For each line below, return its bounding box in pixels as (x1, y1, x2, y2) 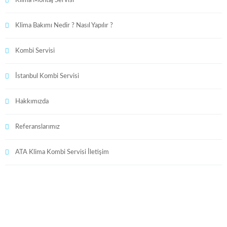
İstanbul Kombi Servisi (15, 72, 79, 80)
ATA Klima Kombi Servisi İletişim (15, 148, 109, 156)
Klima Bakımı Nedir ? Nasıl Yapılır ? (15, 22, 113, 29)
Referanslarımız (15, 123, 60, 130)
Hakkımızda (15, 98, 49, 105)
